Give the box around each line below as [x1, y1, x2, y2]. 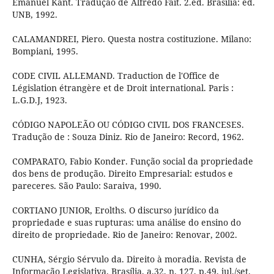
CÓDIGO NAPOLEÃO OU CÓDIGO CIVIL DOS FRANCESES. [12, 119, 244, 131]
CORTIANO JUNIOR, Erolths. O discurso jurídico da [12, 204, 219, 217]
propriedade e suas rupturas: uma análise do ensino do [12, 217, 241, 229]
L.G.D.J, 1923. [12, 94, 67, 106]
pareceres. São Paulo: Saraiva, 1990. [12, 180, 161, 192]
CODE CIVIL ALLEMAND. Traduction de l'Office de [12, 70, 220, 82]
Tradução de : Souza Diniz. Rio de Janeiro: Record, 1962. [12, 131, 244, 143]
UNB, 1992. [12, 9, 57, 21]
